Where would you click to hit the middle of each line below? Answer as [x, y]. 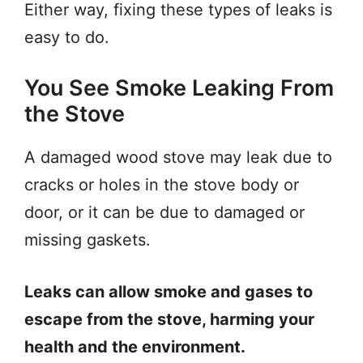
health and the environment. [137, 347]
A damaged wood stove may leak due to [178, 158]
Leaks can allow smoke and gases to [169, 292]
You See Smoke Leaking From [179, 88]
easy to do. [67, 38]
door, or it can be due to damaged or [164, 213]
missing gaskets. [88, 240]
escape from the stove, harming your [169, 320]
